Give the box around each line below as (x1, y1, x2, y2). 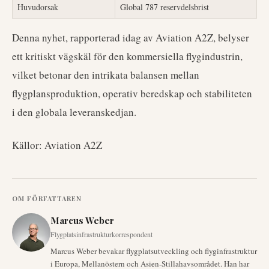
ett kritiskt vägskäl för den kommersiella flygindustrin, (12, 49, 243, 63)
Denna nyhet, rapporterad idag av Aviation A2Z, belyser (12, 31, 249, 44)
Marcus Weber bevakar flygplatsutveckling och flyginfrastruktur (50, 246, 257, 256)
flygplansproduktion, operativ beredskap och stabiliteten (12, 86, 252, 100)
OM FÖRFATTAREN (12, 194, 82, 203)
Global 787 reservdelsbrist (120, 1, 209, 13)
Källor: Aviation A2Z (12, 138, 102, 152)
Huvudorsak (17, 1, 58, 13)
